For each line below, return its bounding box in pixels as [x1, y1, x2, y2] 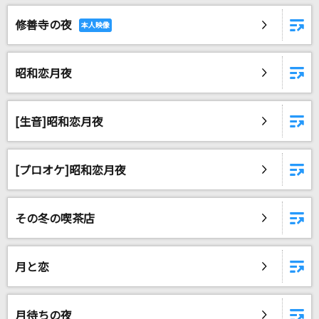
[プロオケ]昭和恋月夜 [15, 164, 126, 176]
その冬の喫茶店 [15, 213, 95, 224]
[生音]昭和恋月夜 [15, 116, 103, 127]
